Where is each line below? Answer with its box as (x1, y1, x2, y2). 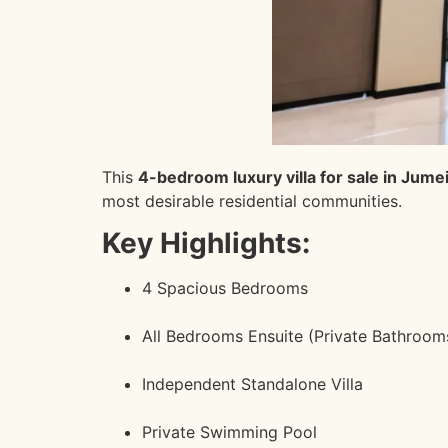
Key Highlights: (102, 226, 310, 261)
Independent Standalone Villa (142, 374, 363, 395)
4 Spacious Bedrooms (142, 278, 308, 299)
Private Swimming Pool (142, 422, 317, 443)
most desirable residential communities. (102, 190, 402, 211)
